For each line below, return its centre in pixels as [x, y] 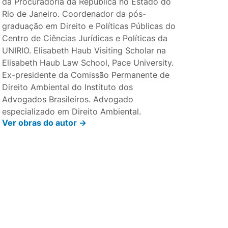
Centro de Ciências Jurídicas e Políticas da [85, 38]
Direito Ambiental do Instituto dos [68, 87]
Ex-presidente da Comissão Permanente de [86, 75]
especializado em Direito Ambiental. [72, 111]
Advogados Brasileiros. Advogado [68, 99]
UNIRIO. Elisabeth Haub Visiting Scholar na [84, 50]
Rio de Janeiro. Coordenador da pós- [74, 14]
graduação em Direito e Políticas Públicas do [89, 26]
